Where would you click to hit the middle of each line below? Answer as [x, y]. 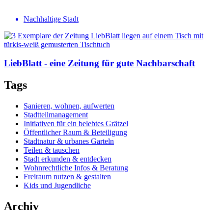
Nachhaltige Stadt [51, 19]
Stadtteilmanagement [56, 115]
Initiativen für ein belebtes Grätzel [76, 124]
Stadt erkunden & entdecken [68, 159]
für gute [118, 63]
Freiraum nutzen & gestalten [67, 177]
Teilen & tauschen [52, 150]
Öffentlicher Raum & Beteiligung [75, 133]
